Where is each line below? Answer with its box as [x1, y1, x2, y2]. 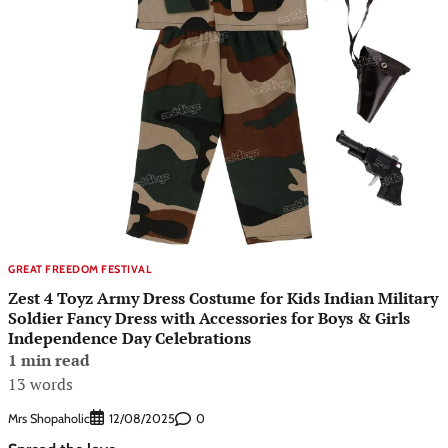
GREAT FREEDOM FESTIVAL [8, 262, 151, 277]
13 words [8, 372, 73, 395]
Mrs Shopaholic [8, 410, 90, 426]
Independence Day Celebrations [8, 326, 251, 349]
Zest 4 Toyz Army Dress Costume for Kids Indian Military [8, 286, 438, 309]
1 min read [8, 348, 90, 371]
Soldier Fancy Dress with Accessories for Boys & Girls [8, 306, 410, 329]
